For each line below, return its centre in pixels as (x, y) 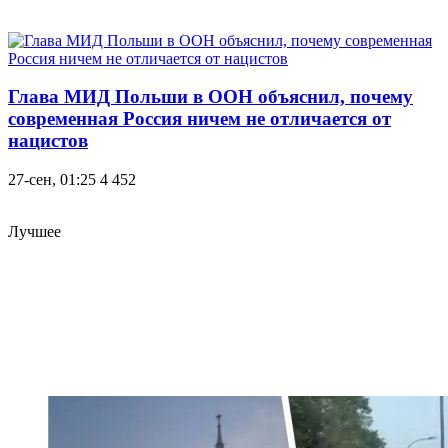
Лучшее (34, 231)
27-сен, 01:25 (52, 179)
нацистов (48, 141)
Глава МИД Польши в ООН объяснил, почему (210, 97)
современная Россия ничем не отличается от (199, 119)
